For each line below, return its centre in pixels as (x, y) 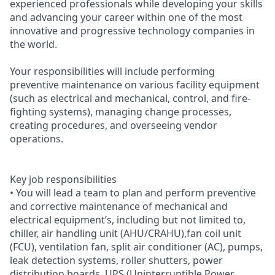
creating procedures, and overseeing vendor (114, 125)
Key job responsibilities (63, 179)
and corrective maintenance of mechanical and (119, 206)
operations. (37, 138)
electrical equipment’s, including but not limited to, (128, 219)
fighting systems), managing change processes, (121, 111)
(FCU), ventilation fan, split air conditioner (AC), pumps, (136, 246)
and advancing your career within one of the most (126, 17)
